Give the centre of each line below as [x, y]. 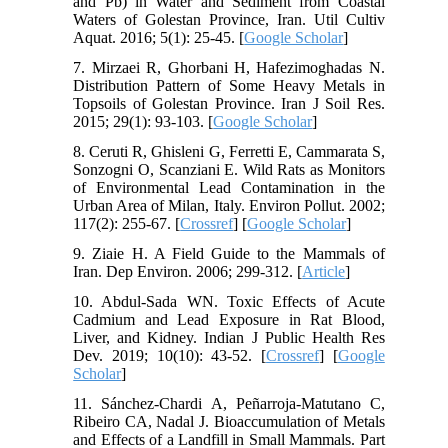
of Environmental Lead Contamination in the [229, 188]
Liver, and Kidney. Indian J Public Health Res [229, 338]
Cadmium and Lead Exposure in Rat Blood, [229, 320]
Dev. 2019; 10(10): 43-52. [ [170, 356]
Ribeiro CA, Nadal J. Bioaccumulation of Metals [229, 422]
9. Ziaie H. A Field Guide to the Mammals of [229, 254]
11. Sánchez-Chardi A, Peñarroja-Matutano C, [229, 404]
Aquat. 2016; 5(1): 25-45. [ [159, 38]
